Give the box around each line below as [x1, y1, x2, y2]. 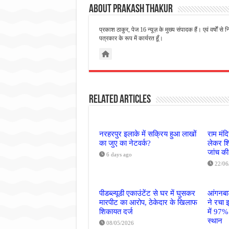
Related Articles [88, 94, 151, 106]
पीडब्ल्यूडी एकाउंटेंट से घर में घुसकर [99, 188, 195, 197]
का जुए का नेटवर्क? [99, 138, 151, 147]
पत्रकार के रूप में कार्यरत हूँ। [99, 34, 163, 42]
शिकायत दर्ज [99, 207, 133, 216]
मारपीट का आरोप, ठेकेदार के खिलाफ [99, 197, 197, 207]
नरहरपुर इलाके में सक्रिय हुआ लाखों [99, 129, 196, 138]
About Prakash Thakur [88, 3, 173, 15]
